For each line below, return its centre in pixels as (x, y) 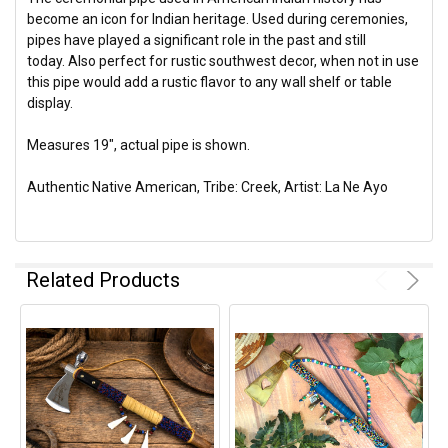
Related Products (103, 279)
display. (50, 102)
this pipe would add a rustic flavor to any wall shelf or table (210, 81)
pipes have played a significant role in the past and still (197, 39)
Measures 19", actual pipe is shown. (139, 144)
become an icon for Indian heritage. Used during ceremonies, (218, 18)
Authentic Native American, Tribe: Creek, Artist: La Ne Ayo (208, 186)
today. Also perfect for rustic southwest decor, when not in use (223, 60)
